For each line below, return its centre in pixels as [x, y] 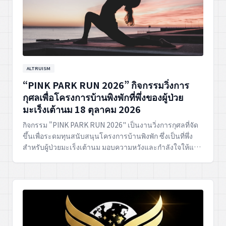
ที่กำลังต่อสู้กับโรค [50, 158]
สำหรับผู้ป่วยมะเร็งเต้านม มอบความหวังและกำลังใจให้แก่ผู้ [112, 147]
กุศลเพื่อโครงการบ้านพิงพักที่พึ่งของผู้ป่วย [103, 97]
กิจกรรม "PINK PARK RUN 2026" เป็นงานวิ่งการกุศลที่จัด [110, 125]
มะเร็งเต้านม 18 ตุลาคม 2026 [82, 109]
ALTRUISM [39, 69]
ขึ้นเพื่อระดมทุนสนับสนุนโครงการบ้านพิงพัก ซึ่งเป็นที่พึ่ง [108, 136]
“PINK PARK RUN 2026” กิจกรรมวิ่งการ [106, 85]
